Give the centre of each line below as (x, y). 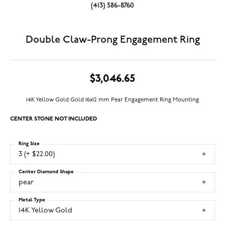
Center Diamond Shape (46, 172)
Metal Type (32, 200)
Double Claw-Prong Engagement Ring (113, 39)
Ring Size (29, 144)
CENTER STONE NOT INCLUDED (53, 119)
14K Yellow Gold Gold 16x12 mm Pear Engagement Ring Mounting (113, 100)
